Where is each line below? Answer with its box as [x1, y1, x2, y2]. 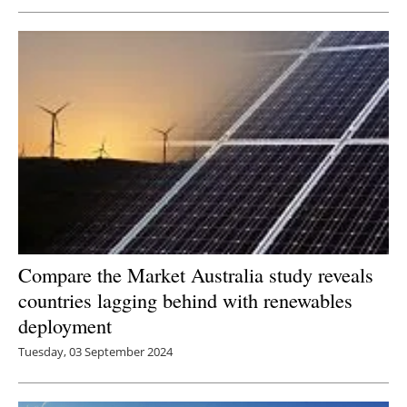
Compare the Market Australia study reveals [18, 260, 373, 288]
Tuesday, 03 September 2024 [18, 342, 173, 360]
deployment [18, 311, 112, 339]
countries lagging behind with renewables [18, 285, 352, 313]
